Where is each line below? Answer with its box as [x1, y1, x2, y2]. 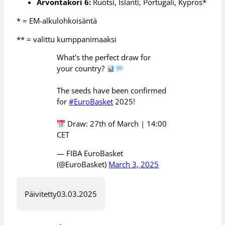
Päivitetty [25, 188, 57, 199]
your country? [57, 63, 107, 74]
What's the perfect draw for [57, 52, 151, 63]
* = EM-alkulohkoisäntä [17, 15, 97, 26]
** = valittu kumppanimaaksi [17, 34, 117, 44]
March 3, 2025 [108, 159, 159, 169]
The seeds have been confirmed [57, 85, 167, 96]
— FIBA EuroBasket [57, 148, 124, 158]
